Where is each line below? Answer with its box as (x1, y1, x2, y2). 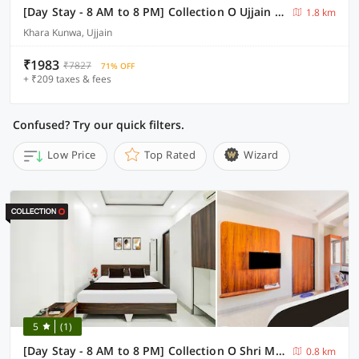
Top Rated (143, 147, 196, 162)
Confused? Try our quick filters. (13, 117, 184, 132)
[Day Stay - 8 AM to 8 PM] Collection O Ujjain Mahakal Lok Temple (274, 4, 284, 19)
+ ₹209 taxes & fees (23, 72, 111, 86)
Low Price (47, 147, 96, 162)
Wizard (244, 147, 279, 162)
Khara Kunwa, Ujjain (23, 26, 112, 39)
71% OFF (101, 60, 135, 71)
